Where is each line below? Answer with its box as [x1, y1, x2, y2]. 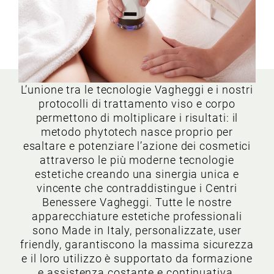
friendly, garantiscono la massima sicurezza [20, 238, 254, 251]
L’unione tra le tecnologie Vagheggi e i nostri [21, 83, 253, 96]
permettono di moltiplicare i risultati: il [35, 111, 239, 124]
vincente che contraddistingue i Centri [36, 182, 238, 194]
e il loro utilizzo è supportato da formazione [21, 252, 253, 265]
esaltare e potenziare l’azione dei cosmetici [23, 139, 251, 152]
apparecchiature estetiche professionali [32, 210, 242, 223]
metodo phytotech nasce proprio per [40, 125, 234, 138]
